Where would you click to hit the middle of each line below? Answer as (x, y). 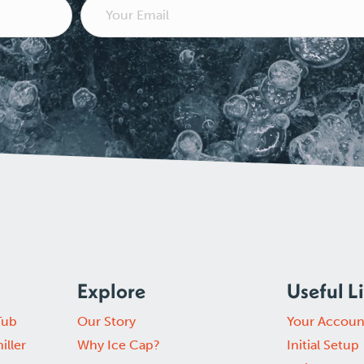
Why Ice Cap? (118, 344)
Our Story (106, 321)
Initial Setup (323, 344)
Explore (111, 290)
